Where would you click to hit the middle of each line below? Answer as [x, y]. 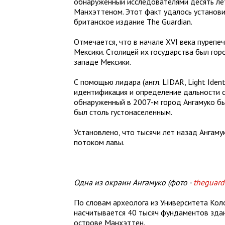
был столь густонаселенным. [123, 112]
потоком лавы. [99, 142]
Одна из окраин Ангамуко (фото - [134, 182]
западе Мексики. [102, 62]
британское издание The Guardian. [133, 22]
